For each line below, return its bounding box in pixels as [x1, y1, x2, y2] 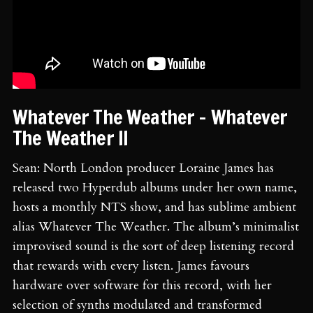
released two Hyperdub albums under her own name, [13, 178, 297, 196]
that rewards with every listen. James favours [13, 256, 249, 275]
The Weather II [13, 124, 129, 152]
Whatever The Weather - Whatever [13, 103, 287, 131]
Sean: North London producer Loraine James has [13, 159, 274, 177]
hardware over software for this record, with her [13, 276, 272, 294]
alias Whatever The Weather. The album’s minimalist [13, 217, 299, 235]
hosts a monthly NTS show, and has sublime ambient [13, 198, 296, 216]
